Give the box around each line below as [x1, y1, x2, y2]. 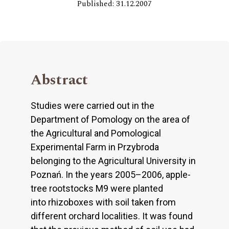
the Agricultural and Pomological [31, 128, 161, 139]
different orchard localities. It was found [31, 211, 193, 222]
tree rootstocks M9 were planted [31, 183, 163, 194]
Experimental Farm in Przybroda [31, 142, 159, 153]
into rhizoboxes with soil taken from [31, 197, 176, 208]
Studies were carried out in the [31, 100, 154, 111]
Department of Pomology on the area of [31, 114, 190, 125]
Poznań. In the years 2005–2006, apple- [31, 169, 191, 180]
